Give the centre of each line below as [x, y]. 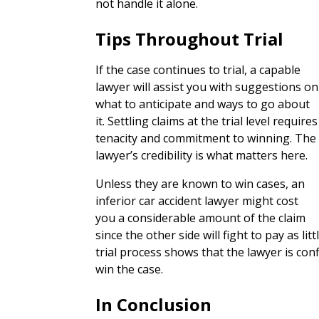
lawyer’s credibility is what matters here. [202, 155]
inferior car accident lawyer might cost [197, 201]
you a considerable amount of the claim [201, 218]
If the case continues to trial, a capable [198, 70]
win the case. [130, 269]
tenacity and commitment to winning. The [206, 138]
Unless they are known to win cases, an [200, 184]
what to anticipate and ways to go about [203, 104]
